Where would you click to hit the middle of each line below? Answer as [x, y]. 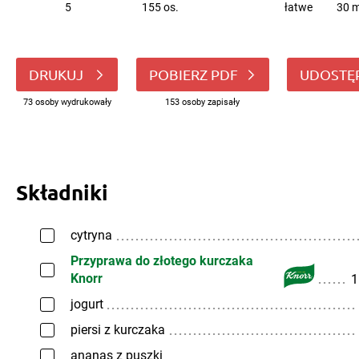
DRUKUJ [58, 74]
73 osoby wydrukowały [67, 102]
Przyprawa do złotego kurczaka [162, 261]
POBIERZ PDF [193, 74]
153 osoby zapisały [202, 102]
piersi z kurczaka [118, 330]
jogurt [87, 304]
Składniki [62, 192]
